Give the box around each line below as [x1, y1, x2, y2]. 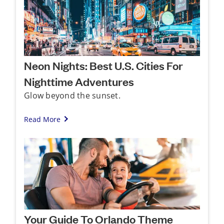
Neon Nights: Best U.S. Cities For [24, 57, 183, 72]
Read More [24, 114, 60, 124]
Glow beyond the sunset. [24, 89, 120, 101]
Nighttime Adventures [24, 73, 134, 88]
